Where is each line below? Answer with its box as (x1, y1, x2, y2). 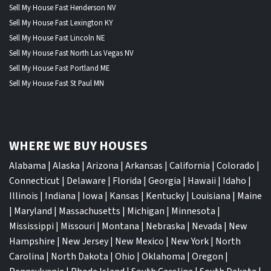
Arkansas (125, 158, 163, 172)
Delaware (67, 174, 106, 188)
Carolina (9, 249, 44, 263)
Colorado (217, 158, 255, 172)
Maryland (14, 204, 52, 218)
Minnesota (171, 204, 215, 218)
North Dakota (51, 249, 108, 263)
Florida (113, 174, 142, 188)
